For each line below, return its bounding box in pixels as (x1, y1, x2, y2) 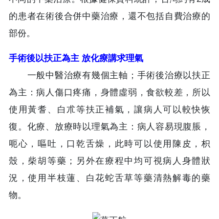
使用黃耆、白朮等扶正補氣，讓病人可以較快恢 (9, 104, 210, 114)
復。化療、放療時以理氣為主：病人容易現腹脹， (9, 121, 210, 131)
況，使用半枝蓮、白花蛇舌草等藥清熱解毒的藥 (9, 173, 210, 183)
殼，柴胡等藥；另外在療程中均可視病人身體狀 (9, 155, 210, 166)
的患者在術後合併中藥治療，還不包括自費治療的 (9, 11, 210, 21)
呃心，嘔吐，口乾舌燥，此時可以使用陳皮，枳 (9, 138, 210, 149)
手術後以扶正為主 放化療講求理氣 (9, 53, 143, 63)
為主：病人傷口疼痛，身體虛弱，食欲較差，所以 (9, 87, 210, 97)
